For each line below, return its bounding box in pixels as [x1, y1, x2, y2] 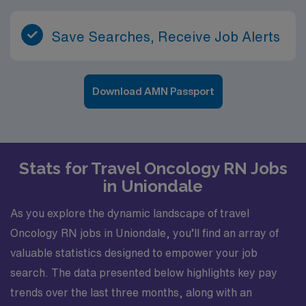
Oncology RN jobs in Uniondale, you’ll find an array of [10, 227, 279, 238]
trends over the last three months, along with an [10, 287, 252, 298]
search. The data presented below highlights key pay [10, 267, 277, 278]
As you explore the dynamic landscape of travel [10, 208, 249, 219]
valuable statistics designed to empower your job [10, 247, 258, 258]
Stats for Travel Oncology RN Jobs [18, 158, 288, 178]
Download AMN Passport [92, 85, 214, 96]
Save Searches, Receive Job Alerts [51, 29, 280, 44]
